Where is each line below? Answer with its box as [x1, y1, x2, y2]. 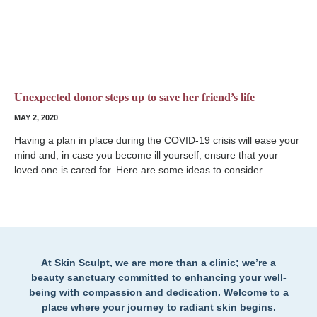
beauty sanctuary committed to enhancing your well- [30, 271, 287, 283]
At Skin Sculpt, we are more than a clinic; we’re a [41, 256, 276, 268]
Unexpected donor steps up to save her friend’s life [14, 91, 255, 103]
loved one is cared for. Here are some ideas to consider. [14, 163, 265, 175]
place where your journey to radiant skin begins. [41, 301, 276, 313]
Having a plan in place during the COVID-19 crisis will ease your [14, 134, 299, 146]
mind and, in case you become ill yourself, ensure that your [14, 149, 278, 161]
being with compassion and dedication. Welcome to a [28, 286, 289, 298]
